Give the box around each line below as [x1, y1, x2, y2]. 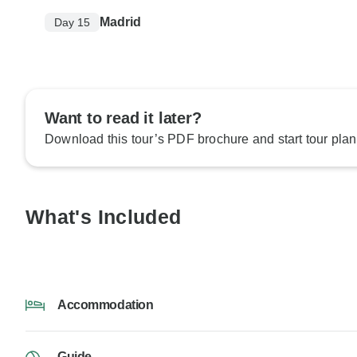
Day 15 [54, 15, 90, 29]
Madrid [100, 15, 141, 29]
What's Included [25, 206, 182, 229]
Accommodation [57, 298, 154, 312]
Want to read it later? [45, 109, 202, 127]
